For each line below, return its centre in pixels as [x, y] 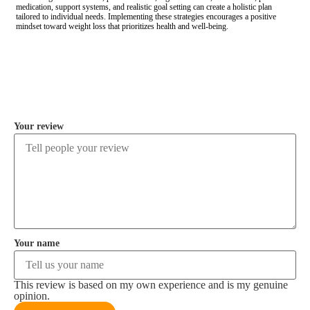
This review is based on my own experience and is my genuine [151, 285]
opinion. [32, 296]
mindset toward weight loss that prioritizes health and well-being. [122, 27]
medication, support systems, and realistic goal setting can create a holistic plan [144, 7]
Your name [37, 243]
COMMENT [76, 76]
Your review [39, 126]
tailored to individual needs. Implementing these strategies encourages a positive [146, 17]
